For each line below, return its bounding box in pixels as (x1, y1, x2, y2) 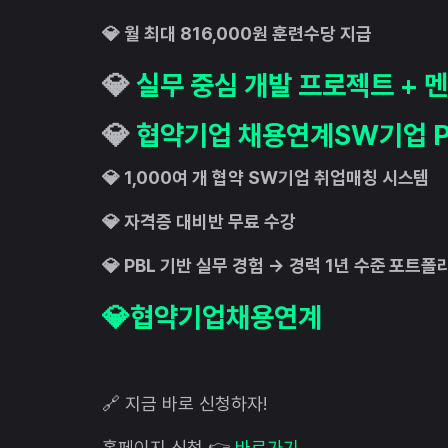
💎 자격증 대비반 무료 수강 (102, 210, 296, 232)
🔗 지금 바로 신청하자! (102, 392, 267, 414)
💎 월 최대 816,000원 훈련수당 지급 (102, 22, 372, 44)
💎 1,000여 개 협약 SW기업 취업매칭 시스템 (102, 166, 430, 188)
